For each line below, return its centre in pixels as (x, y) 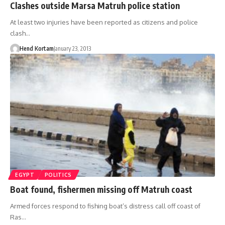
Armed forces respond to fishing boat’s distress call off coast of (105, 206)
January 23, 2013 (72, 49)
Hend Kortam (36, 49)
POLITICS (58, 175)
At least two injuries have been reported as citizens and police (104, 22)
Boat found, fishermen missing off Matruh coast (101, 189)
